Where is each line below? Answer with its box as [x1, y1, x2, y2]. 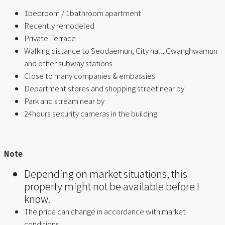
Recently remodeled [24, 20, 94, 31]
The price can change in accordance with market [24, 205, 186, 216]
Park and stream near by [24, 95, 104, 106]
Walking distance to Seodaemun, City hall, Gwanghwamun [24, 45, 217, 56]
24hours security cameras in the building [24, 107, 157, 119]
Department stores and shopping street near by [24, 82, 184, 93]
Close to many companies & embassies [24, 70, 155, 81]
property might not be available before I [24, 178, 199, 193]
